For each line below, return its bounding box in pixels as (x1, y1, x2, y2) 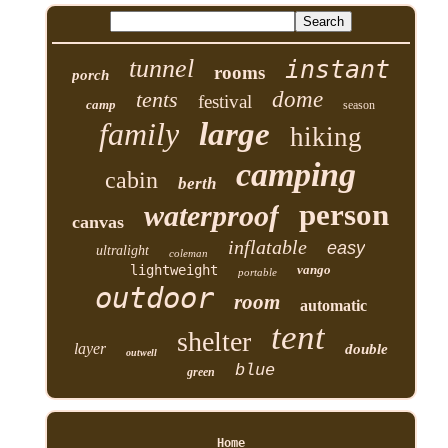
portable (238, 265, 278, 278)
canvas (72, 211, 125, 232)
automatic (299, 296, 367, 314)
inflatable (228, 235, 308, 258)
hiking (290, 121, 363, 152)
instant (284, 54, 390, 84)
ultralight (96, 242, 150, 258)
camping (236, 155, 357, 193)
